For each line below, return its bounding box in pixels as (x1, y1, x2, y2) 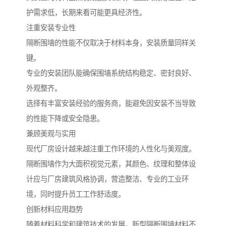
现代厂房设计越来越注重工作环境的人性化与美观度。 (26, 144, 196, 153)
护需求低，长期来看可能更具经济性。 (26, 8, 146, 17)
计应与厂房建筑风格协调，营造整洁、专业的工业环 (26, 175, 189, 183)
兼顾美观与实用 (26, 129, 76, 138)
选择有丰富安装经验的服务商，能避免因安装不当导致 (26, 99, 196, 107)
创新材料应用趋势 (26, 205, 83, 213)
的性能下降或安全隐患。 (26, 114, 104, 123)
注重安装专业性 (26, 23, 76, 32)
